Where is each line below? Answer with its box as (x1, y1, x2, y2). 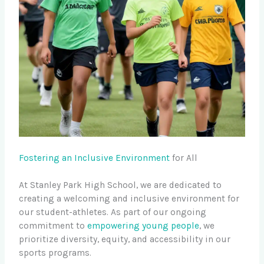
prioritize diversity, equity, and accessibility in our (19, 233, 231, 245)
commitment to (19, 220, 88, 231)
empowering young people (87, 220, 200, 231)
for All (170, 152, 198, 163)
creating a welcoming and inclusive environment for (19, 193, 240, 204)
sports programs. (19, 247, 92, 258)
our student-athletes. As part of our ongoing (19, 206, 207, 217)
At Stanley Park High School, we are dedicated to (19, 179, 222, 190)
